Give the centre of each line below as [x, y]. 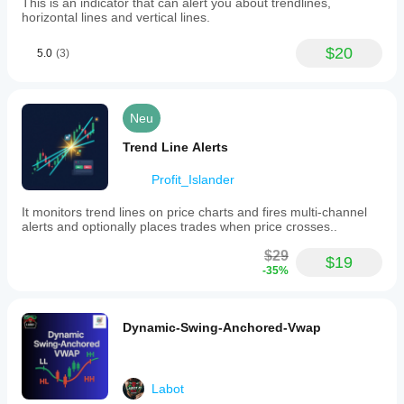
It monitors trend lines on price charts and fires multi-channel [194, 212]
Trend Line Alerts [175, 147]
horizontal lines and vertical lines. [116, 17]
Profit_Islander [193, 179]
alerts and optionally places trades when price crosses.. [179, 226]
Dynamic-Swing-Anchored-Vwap [222, 327]
